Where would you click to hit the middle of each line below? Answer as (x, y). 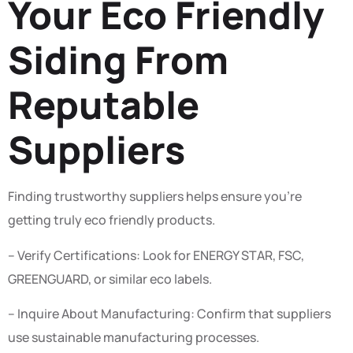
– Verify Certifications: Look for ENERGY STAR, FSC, (156, 255)
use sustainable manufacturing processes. (134, 338)
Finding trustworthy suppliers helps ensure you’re (155, 197)
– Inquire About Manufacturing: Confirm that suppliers (169, 314)
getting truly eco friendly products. (111, 220)
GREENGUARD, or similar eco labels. (110, 279)
